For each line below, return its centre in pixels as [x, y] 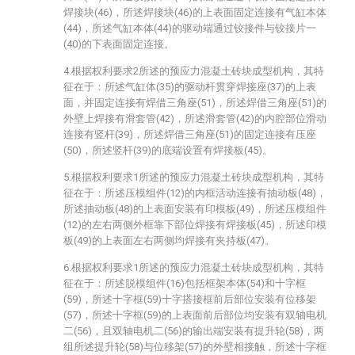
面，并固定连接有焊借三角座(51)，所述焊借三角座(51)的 [195, 103]
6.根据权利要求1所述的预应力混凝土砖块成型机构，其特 [194, 267]
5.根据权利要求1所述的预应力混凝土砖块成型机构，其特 [194, 177]
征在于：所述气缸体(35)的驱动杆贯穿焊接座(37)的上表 [190, 87]
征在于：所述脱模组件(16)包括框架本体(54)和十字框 [185, 283]
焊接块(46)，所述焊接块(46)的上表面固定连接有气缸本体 [195, 12]
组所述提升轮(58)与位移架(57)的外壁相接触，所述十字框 [195, 347]
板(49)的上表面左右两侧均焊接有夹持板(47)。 [169, 240]
